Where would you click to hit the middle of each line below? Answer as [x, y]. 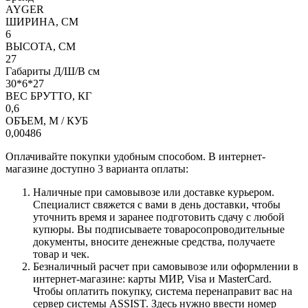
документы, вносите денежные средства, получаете [154, 241]
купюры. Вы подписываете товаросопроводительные [159, 229]
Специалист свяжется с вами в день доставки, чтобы [157, 204]
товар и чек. [61, 254]
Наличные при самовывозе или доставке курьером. [154, 192]
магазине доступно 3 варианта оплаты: [97, 168]
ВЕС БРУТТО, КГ [48, 96]
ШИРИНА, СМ [42, 21]
